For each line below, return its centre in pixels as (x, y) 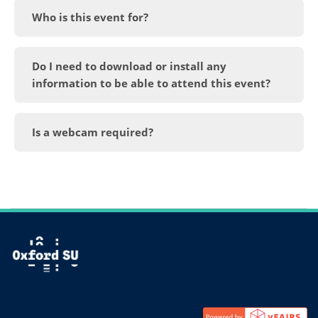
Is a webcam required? (93, 132)
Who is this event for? (90, 17)
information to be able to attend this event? (151, 83)
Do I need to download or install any (129, 66)
